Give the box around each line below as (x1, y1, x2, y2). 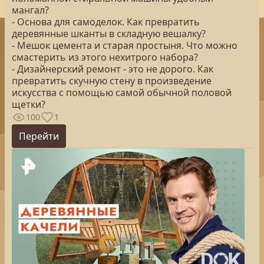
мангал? (12, 4, 49, 16)
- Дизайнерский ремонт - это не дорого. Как (12, 62, 213, 75)
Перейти (19, 130, 59, 143)
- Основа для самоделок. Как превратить (12, 15, 200, 28)
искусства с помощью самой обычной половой (12, 86, 232, 99)
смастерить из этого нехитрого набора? (12, 51, 198, 64)
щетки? (12, 98, 45, 111)
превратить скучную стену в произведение (12, 74, 212, 87)
